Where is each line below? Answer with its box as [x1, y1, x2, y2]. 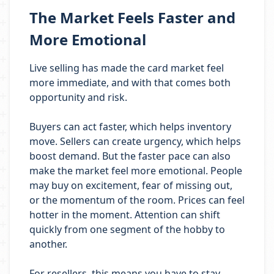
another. [29, 237, 67, 251]
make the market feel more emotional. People [29, 164, 242, 177]
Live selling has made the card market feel [29, 61, 224, 75]
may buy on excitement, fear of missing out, [29, 179, 232, 192]
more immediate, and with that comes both [29, 76, 231, 89]
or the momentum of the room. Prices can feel [29, 193, 245, 207]
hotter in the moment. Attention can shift [29, 208, 220, 221]
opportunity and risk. [29, 91, 127, 104]
